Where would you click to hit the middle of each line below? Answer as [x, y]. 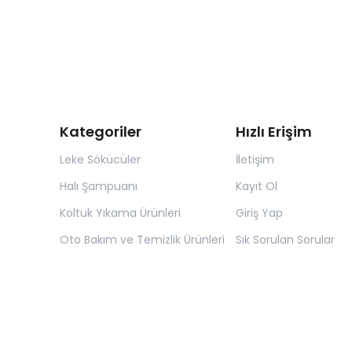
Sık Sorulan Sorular [285, 239]
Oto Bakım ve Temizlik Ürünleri [142, 239]
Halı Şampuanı [99, 186]
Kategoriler [101, 131]
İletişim [255, 159]
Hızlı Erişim [273, 131]
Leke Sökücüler [100, 159]
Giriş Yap [259, 213]
